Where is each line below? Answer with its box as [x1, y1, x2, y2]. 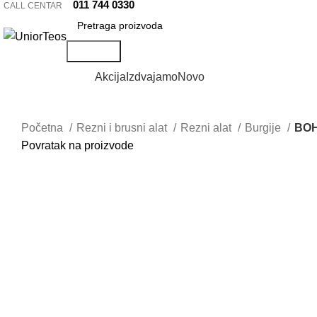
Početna [21, 122, 66, 134]
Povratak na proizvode [21, 139, 134, 151]
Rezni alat [180, 122, 234, 134]
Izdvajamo [126, 70, 178, 83]
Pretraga [72, 45, 115, 57]
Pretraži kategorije [4, 70, 95, 83]
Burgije [245, 122, 284, 134]
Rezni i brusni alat [76, 122, 170, 134]
